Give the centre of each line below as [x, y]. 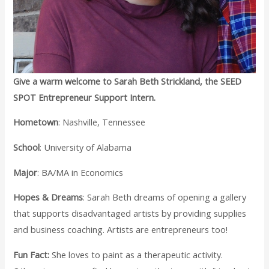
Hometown [36, 122]
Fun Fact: [32, 254]
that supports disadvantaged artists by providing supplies [130, 213]
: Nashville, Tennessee [102, 122]
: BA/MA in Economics [80, 172]
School [27, 147]
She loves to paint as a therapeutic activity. [136, 254]
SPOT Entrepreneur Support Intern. [85, 97]
